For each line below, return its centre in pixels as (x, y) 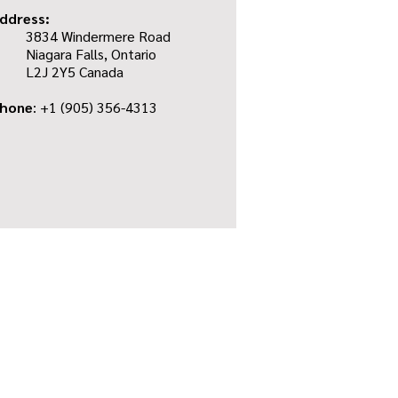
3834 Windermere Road (98, 36)
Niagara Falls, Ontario (91, 54)
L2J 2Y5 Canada (75, 72)
